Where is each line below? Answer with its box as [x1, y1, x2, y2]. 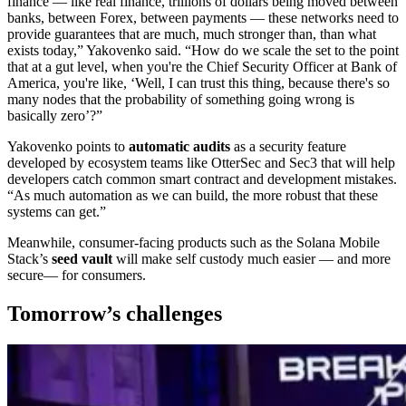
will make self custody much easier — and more [112, 251, 391, 267]
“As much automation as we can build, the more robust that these [7, 188, 378, 204]
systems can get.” [7, 204, 106, 220]
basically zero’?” [7, 108, 102, 124]
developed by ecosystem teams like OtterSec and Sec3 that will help [7, 155, 395, 171]
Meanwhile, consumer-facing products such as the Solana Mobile [7, 235, 380, 251]
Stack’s [7, 251, 52, 267]
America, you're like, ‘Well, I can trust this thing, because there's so [7, 75, 390, 92]
